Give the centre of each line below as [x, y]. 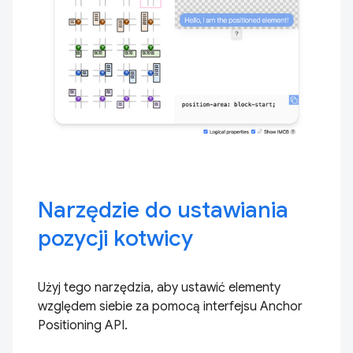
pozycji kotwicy [115, 238]
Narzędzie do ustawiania [163, 210]
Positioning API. [83, 325]
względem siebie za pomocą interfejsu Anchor [170, 307]
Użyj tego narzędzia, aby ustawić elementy [159, 288]
